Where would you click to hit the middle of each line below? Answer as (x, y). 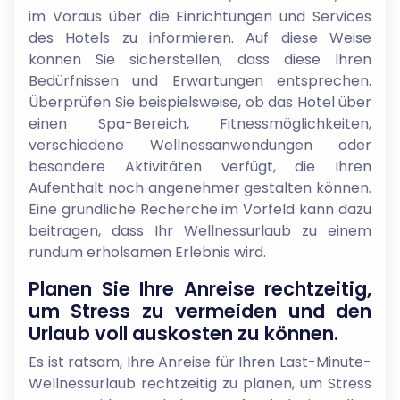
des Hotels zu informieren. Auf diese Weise (200, 38)
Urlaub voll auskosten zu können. (183, 333)
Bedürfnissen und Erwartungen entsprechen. (200, 81)
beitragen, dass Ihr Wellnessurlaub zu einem (200, 231)
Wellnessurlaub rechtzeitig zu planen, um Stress (200, 383)
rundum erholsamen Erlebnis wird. (147, 252)
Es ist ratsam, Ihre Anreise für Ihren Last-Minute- (200, 362)
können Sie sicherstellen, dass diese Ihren (200, 59)
